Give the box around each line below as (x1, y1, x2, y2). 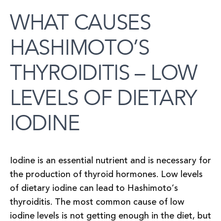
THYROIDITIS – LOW (10, 60, 197, 86)
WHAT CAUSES (10, 9, 151, 36)
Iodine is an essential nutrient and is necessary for (10, 153, 211, 167)
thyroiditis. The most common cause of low (10, 195, 184, 209)
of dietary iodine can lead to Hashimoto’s (10, 181, 178, 195)
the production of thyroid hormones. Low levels (10, 167, 203, 181)
